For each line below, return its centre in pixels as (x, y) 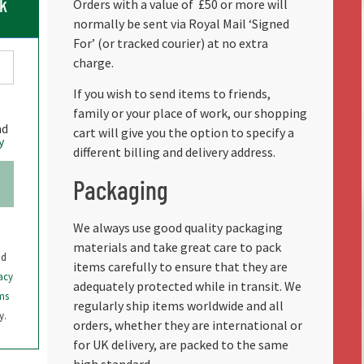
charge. (93, 63)
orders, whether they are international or (187, 325)
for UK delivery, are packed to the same (180, 344)
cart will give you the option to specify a (183, 133)
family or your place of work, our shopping (190, 113)
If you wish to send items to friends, (171, 94)
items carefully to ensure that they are (180, 266)
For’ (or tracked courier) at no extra (170, 43)
